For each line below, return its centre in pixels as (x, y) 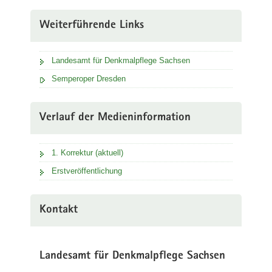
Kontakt (59, 210)
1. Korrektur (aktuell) (87, 153)
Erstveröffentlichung (87, 171)
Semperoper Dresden (89, 79)
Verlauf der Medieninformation (115, 118)
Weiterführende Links (92, 26)
